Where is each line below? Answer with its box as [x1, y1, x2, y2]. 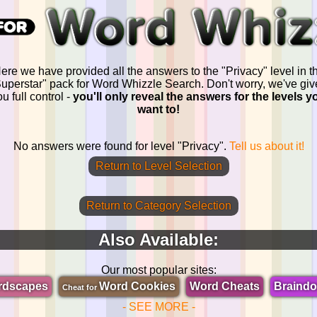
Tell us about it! [229, 140, 304, 153]
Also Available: [98, 230, 219, 250]
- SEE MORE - [122, 301, 195, 313]
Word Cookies [99, 280, 175, 293]
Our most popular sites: [100, 264, 217, 277]
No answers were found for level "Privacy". [13, 140, 229, 153]
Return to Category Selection [86, 200, 231, 212]
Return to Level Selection [95, 160, 222, 173]
